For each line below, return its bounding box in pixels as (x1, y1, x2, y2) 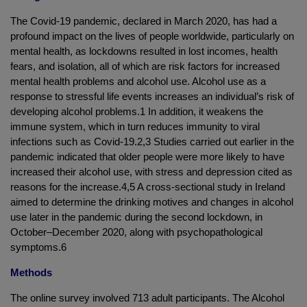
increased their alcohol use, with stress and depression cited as (10, 165, 293, 177)
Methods (10, 266, 52, 278)
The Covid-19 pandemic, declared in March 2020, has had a (10, 14, 277, 27)
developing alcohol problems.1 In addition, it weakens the (10, 105, 263, 117)
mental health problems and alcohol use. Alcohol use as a (10, 75, 266, 87)
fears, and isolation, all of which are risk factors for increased (10, 60, 280, 72)
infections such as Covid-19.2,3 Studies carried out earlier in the (10, 135, 294, 147)
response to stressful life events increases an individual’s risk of (10, 90, 294, 102)
